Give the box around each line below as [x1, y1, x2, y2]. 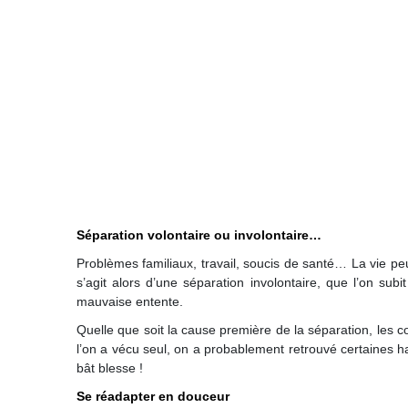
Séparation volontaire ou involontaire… [76, 228, 321, 242]
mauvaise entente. [76, 294, 183, 309]
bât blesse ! [76, 361, 143, 375]
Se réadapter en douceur [76, 389, 229, 403]
